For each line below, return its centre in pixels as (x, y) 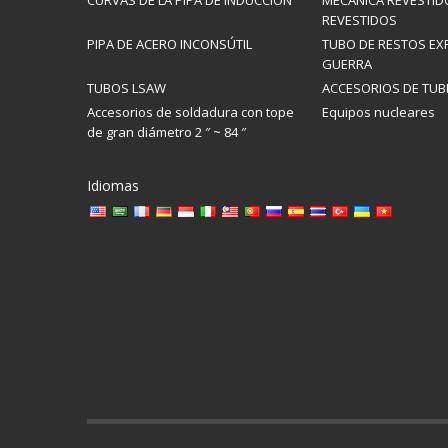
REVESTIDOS (359, 20)
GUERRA (347, 64)
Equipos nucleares (378, 112)
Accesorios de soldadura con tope (190, 112)
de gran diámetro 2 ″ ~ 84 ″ (166, 132)
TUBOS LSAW (126, 88)
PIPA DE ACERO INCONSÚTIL (169, 44)
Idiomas (113, 185)
